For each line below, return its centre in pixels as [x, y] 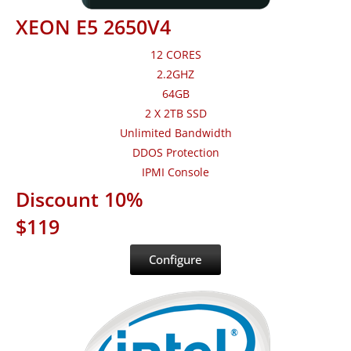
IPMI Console [175, 172]
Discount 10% [80, 199]
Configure [175, 260]
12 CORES [175, 55]
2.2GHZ [175, 74]
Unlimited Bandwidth [175, 133]
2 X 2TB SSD [175, 114]
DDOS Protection [175, 153]
